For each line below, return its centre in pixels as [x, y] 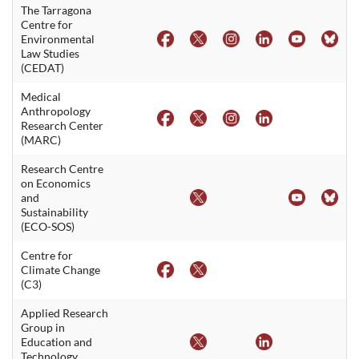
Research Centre [62, 168]
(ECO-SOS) [48, 226]
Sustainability [54, 212]
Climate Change [61, 269]
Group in [43, 327]
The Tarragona [56, 10]
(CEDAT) [42, 67]
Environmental [58, 38]
